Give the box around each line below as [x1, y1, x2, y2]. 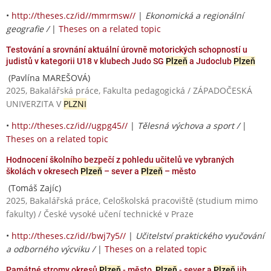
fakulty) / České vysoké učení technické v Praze [6, 207, 194, 220]
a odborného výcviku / [6, 243, 97, 255]
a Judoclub [188, 56, 233, 66]
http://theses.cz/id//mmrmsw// [11, 9, 135, 21]
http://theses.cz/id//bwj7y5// [11, 229, 126, 241]
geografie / [6, 22, 51, 34]
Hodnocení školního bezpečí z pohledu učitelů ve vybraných [6, 154, 234, 165]
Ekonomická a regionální [145, 9, 244, 21]
